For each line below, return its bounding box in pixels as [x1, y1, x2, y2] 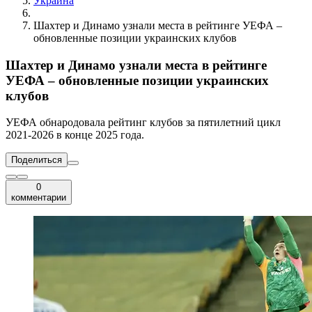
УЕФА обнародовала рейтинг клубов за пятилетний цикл [6, 116, 281, 129]
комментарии [11, 192, 66, 203]
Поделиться [11, 155, 62, 166]
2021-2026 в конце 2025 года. [6, 129, 144, 141]
